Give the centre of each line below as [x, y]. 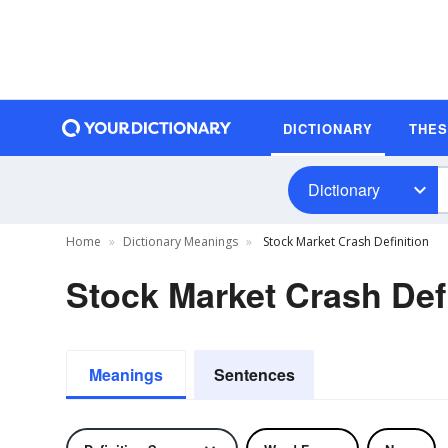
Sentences [254, 374]
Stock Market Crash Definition [344, 241]
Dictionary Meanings [180, 241]
